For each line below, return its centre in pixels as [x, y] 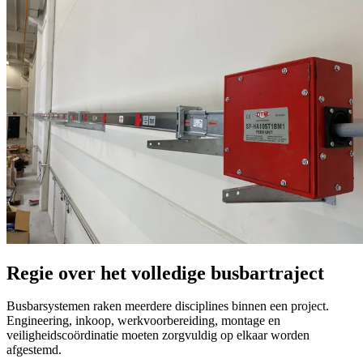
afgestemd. [34, 349]
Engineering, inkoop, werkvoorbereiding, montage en [143, 320]
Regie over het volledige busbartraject [165, 273]
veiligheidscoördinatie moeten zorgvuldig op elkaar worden [158, 335]
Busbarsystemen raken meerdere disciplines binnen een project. [168, 305]
